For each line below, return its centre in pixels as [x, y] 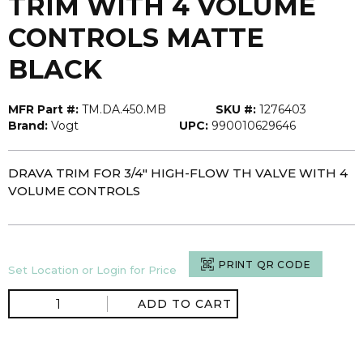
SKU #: [235, 109]
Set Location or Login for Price [92, 270]
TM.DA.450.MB [124, 109]
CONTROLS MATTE [136, 38]
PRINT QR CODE [265, 264]
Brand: [28, 126]
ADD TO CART [185, 304]
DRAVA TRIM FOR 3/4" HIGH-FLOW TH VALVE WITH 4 [178, 173]
